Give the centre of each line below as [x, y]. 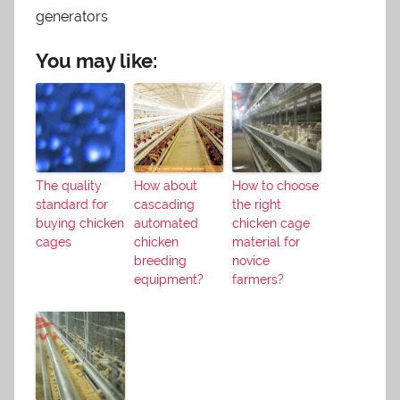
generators [72, 16]
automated [166, 223]
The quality [69, 185]
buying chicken [80, 223]
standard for [72, 204]
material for [266, 242]
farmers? [258, 279]
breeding [160, 260]
